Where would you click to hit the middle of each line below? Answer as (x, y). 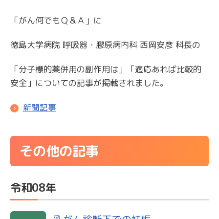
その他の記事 (59, 151)
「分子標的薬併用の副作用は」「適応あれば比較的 (106, 69)
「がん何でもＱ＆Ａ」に (56, 20)
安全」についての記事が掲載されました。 (89, 83)
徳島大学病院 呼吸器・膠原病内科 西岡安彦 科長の (105, 44)
